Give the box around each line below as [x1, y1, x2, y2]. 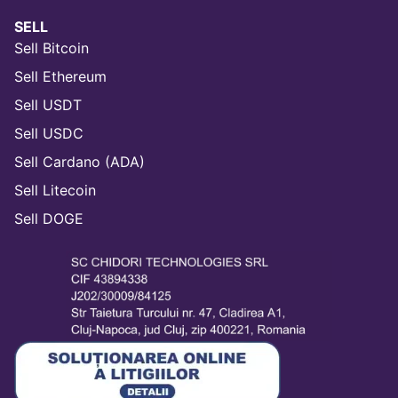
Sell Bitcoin [14, 39, 89, 58]
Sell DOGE [14, 210, 84, 228]
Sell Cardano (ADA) [14, 153, 145, 171]
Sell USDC [14, 124, 84, 143]
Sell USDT [14, 96, 82, 115]
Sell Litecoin [14, 181, 96, 200]
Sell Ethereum [14, 68, 107, 86]
